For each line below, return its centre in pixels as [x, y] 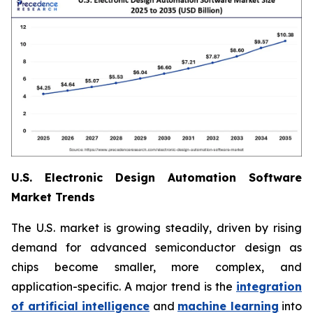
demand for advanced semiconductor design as [156, 248]
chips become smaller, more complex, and [156, 267]
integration [269, 287]
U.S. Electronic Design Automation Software [156, 178]
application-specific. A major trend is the [124, 287]
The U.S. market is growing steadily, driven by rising [156, 228]
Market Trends [53, 197]
